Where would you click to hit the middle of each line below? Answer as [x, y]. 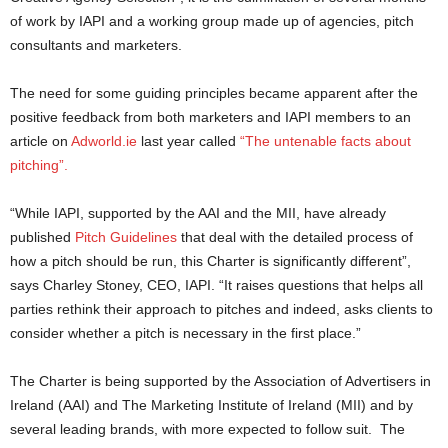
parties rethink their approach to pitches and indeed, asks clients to [221, 309]
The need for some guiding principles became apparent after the [214, 93]
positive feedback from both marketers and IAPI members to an [210, 117]
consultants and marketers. [96, 45]
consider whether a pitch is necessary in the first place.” [185, 333]
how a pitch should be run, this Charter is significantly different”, [210, 261]
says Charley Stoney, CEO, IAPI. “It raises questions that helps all [216, 285]
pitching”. [41, 165]
